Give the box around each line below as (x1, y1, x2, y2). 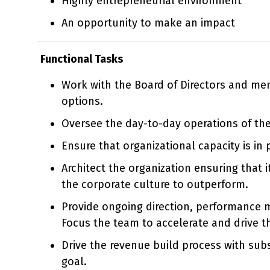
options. (61, 94, 103, 108)
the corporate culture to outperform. (61, 177, 248, 191)
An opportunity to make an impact (61, 16, 235, 30)
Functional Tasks (40, 52, 123, 66)
